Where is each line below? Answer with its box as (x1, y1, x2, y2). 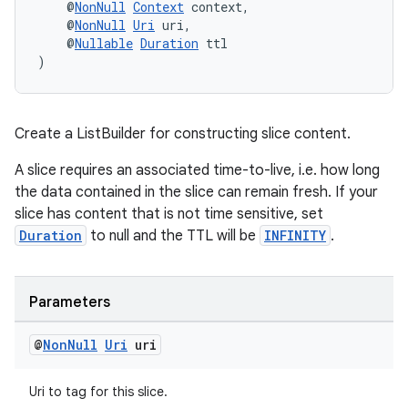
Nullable (75, 35, 133, 52)
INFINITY (264, 227, 326, 244)
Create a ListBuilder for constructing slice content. (15, 125, 351, 143)
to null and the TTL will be (87, 227, 260, 245)
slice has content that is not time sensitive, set (15, 205, 323, 223)
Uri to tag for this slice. (29, 383, 168, 400)
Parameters (29, 293, 110, 311)
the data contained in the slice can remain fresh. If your (15, 183, 378, 201)
